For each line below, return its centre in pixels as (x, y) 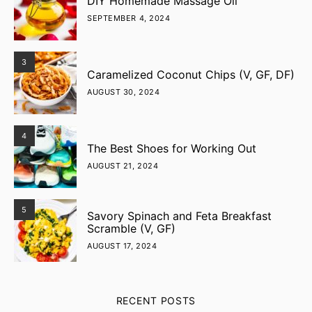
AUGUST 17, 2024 (122, 246)
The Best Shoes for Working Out (172, 148)
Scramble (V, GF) (131, 228)
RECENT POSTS (156, 301)
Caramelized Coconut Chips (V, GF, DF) (191, 75)
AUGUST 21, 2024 (123, 166)
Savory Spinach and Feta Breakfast (179, 216)
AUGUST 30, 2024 (124, 92)
